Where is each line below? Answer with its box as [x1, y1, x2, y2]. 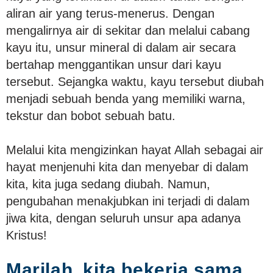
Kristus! [6, 228, 47, 242]
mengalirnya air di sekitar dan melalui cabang [6, 23, 250, 37]
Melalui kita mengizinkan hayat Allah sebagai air [6, 143, 263, 157]
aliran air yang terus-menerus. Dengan [6, 6, 214, 20]
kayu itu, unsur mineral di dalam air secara [6, 40, 236, 54]
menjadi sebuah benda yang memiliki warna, [6, 91, 246, 105]
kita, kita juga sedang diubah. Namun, [6, 177, 210, 191]
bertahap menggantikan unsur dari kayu [6, 57, 221, 71]
